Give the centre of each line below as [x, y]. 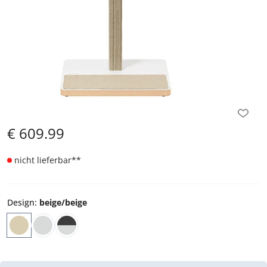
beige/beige [63, 202]
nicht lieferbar [43, 160]
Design [21, 202]
